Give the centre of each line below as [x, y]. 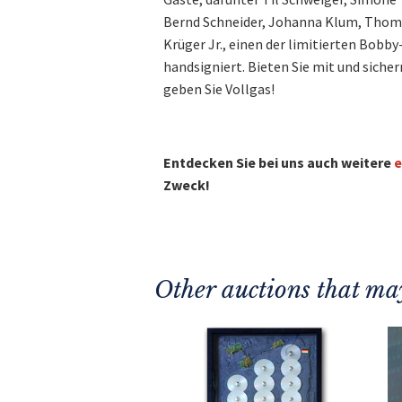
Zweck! [187, 185]
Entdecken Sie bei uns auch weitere [279, 162]
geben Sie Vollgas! [219, 89]
